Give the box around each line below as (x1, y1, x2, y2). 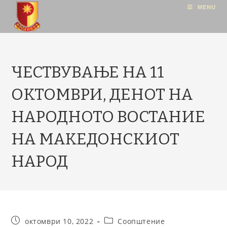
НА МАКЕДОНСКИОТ (11, 129, 180, 148)
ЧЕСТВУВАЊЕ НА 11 (11, 62, 165, 82)
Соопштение (118, 216, 165, 226)
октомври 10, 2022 (25, 216, 94, 226)
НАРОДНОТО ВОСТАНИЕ (11, 107, 206, 126)
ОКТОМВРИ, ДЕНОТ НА (11, 85, 194, 104)
